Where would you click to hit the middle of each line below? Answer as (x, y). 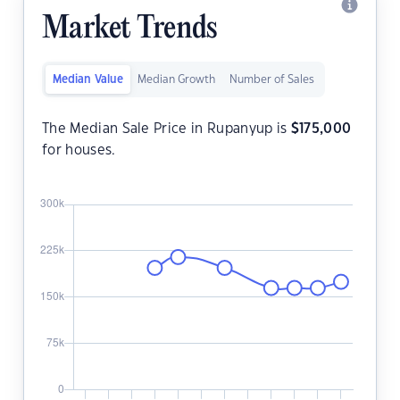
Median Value (88, 80)
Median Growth (176, 80)
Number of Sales (272, 80)
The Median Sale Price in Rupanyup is (167, 129)
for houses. (79, 151)
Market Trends (129, 30)
